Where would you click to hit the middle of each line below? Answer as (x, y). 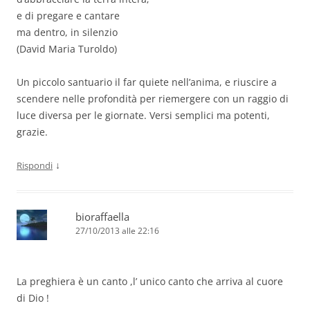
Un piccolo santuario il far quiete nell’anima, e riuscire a (147, 82)
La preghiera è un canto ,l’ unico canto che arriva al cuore (150, 282)
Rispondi (35, 166)
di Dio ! (33, 298)
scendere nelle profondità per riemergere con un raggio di (153, 99)
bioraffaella (102, 217)
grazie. (32, 132)
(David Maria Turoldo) (67, 49)
